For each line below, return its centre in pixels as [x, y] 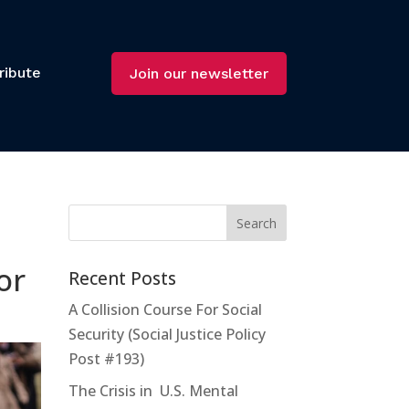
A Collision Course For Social [165, 309]
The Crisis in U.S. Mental [153, 390]
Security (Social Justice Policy [167, 334]
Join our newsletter [199, 73]
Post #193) [106, 358]
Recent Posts [122, 278]
